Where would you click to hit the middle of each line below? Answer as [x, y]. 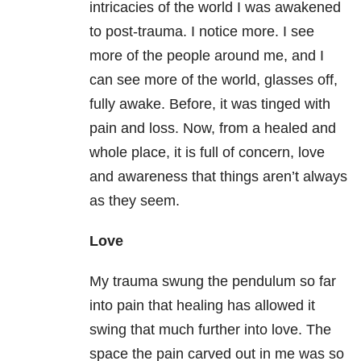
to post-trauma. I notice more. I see [202, 32]
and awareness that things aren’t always [218, 177]
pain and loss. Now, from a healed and [213, 129]
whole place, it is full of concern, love [207, 153]
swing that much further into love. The [210, 330]
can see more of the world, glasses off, [214, 80]
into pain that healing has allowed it [202, 306]
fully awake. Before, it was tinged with [210, 104]
